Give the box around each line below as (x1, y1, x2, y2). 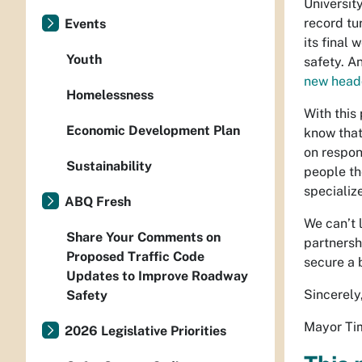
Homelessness (66, 87, 154, 103)
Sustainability (66, 158, 152, 174)
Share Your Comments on (66, 229, 221, 245)
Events (65, 16, 106, 32)
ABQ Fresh (65, 194, 131, 209)
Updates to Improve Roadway (66, 268, 248, 284)
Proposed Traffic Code (66, 249, 204, 264)
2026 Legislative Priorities (65, 323, 226, 339)
